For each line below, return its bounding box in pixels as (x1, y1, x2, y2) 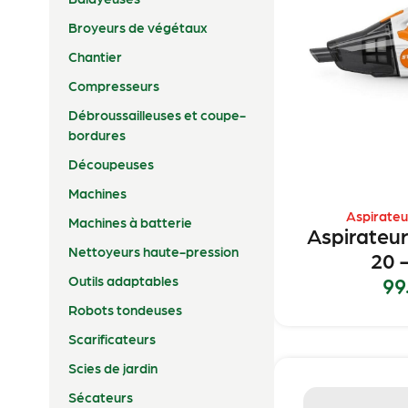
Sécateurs (67, 388, 133, 405)
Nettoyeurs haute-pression (67, 242, 239, 260)
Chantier (67, 47, 122, 65)
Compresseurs (67, 76, 159, 94)
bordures (67, 126, 126, 143)
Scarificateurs (67, 330, 156, 347)
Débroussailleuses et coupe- (67, 106, 246, 123)
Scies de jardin (67, 359, 158, 376)
